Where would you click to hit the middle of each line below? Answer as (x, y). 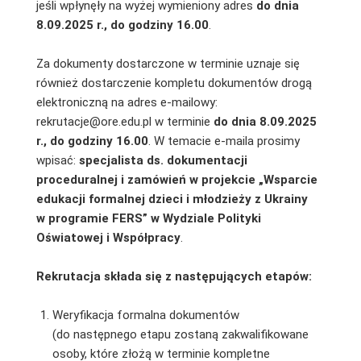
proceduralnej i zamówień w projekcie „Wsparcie (176, 179)
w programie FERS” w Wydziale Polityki (148, 218)
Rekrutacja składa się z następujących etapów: (174, 276)
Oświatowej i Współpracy (108, 237)
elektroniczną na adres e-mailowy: (127, 102)
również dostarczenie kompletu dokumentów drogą (174, 83)
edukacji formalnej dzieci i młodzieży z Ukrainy (172, 199)
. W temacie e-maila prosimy (224, 141)
